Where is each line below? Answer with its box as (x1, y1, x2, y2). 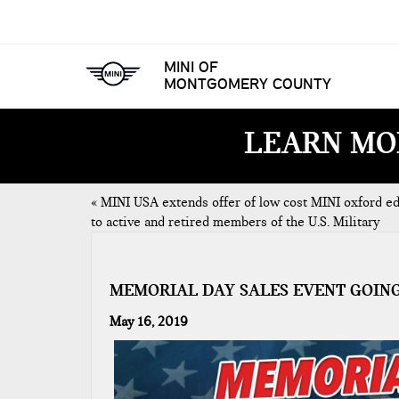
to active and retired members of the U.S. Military (91, 214, 379, 230)
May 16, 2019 (110, 313, 188, 330)
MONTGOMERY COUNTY (164, 73, 331, 94)
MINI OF (164, 56, 218, 77)
